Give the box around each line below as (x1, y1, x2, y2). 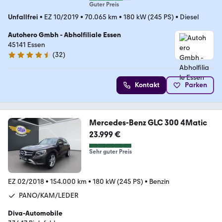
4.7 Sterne (7, 55, 39, 63)
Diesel (180, 12, 199, 21)
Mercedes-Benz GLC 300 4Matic (89, 117, 207, 127)
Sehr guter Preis (89, 148, 132, 155)
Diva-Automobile (8, 209, 62, 218)
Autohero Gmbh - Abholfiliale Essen (8, 30, 121, 39)
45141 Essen (8, 40, 45, 49)
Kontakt (135, 80, 160, 89)
